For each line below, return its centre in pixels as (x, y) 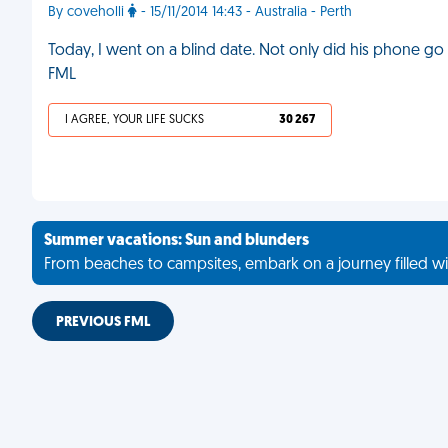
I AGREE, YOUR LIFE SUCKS (134, 120)
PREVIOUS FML (103, 322)
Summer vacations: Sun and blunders (176, 241)
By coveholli (88, 12)
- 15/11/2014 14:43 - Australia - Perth (244, 12)
